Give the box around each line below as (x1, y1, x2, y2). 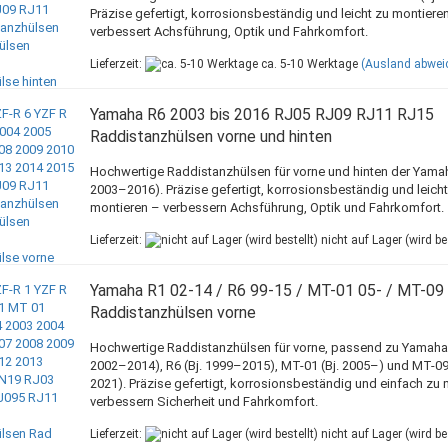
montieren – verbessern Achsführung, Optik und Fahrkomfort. (89, 200, 444, 215)
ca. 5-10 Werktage (257, 57, 358, 71)
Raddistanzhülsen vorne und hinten (89, 127, 332, 146)
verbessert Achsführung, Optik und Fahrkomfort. (89, 24, 368, 39)
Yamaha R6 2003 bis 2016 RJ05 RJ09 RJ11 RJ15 (89, 105, 434, 124)
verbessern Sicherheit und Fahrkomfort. (89, 394, 318, 409)
